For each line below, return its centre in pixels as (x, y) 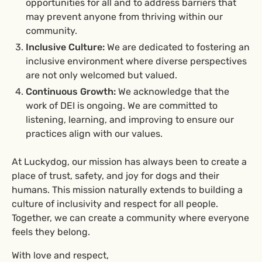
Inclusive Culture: (65, 47)
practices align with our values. (94, 134)
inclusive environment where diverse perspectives (136, 61)
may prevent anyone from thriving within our (124, 17)
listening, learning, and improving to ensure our (130, 120)
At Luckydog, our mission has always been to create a (129, 162)
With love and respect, (60, 255)
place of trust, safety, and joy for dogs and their (116, 176)
